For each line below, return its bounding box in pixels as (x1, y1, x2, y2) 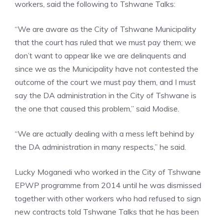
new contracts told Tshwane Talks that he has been (15, 207, 199, 217)
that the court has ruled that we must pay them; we (15, 37, 196, 48)
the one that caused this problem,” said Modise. (15, 104, 179, 114)
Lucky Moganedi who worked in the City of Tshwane (15, 167, 201, 177)
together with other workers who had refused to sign (15, 193, 201, 204)
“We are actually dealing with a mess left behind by (15, 129, 194, 139)
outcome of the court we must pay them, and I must (15, 77, 196, 87)
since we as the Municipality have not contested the (15, 64, 198, 74)
